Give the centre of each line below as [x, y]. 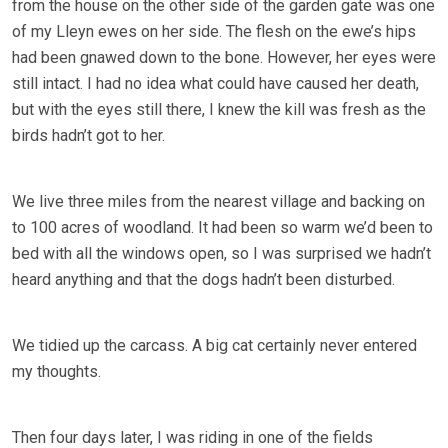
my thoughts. [56, 372]
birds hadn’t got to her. [88, 136]
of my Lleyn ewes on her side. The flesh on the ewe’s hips [214, 32]
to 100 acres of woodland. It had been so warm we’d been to [222, 228]
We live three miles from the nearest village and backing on [218, 202]
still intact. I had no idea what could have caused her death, [215, 84]
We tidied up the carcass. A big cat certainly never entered [214, 346]
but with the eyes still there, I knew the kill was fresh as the [219, 110]
